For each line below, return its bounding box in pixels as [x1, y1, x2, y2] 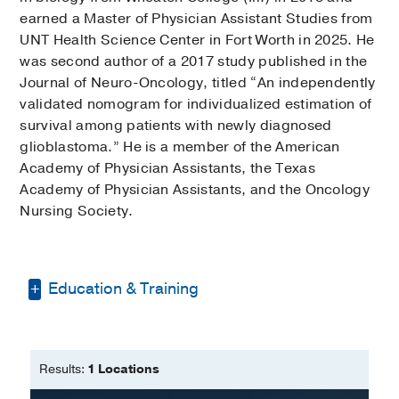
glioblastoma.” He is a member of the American [20, 137, 340, 158]
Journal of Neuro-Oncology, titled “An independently [20, 73, 376, 94]
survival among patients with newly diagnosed [20, 116, 332, 136]
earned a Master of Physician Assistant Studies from [20, 9, 373, 29]
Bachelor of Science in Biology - [69, 325, 305, 346]
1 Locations [87, 361, 159, 379]
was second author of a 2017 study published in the [20, 52, 368, 72]
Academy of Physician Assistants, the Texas [20, 159, 315, 179]
